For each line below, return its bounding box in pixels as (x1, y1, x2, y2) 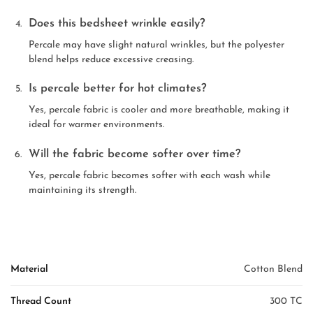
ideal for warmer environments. (29, 119, 164, 131)
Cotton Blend (244, 263, 303, 275)
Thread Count (10, 296, 71, 307)
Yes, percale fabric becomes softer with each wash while (29, 170, 270, 181)
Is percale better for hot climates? (29, 83, 207, 95)
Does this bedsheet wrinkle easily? (29, 17, 205, 29)
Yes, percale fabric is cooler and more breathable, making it (29, 105, 289, 116)
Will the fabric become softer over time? (29, 148, 241, 160)
